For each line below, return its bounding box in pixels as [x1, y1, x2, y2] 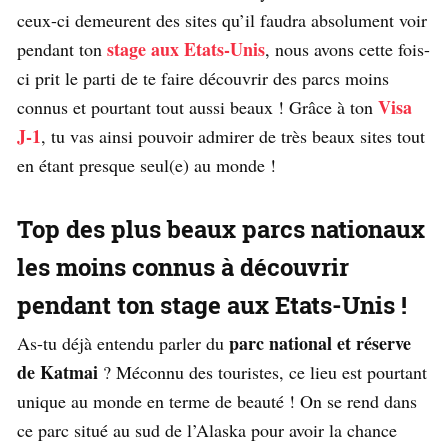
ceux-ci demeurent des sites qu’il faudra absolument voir [17, 8, 427, 33]
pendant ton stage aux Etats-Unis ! [17, 289, 407, 322]
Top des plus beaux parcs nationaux [17, 213, 425, 246]
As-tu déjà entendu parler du [17, 331, 229, 356]
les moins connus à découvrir [17, 251, 349, 284]
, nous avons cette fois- [265, 37, 430, 62]
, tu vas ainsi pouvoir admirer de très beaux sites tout [41, 124, 425, 149]
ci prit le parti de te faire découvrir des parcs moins [17, 66, 389, 91]
